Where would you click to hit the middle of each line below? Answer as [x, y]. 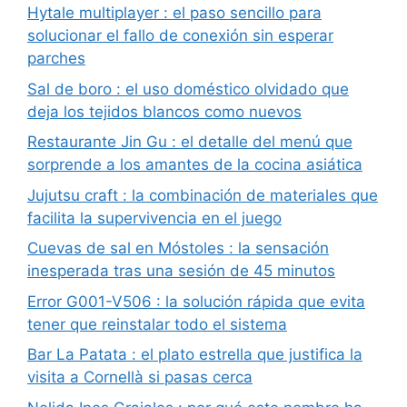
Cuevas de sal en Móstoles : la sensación [178, 248]
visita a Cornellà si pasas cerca [140, 377]
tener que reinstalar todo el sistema [157, 324]
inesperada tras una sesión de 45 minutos [181, 271]
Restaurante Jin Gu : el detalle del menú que [190, 142]
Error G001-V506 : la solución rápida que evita [196, 301]
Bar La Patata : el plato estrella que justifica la [195, 355]
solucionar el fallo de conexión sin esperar [180, 36]
